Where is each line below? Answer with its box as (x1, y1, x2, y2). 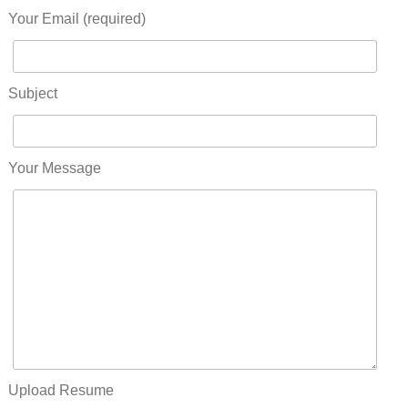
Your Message (7, 160, 101, 176)
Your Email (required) (7, 11, 146, 26)
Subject (7, 86, 57, 101)
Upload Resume (7, 382, 114, 398)
